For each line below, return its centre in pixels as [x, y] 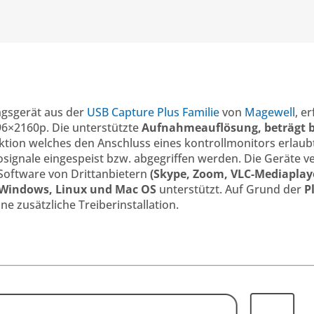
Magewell [270, 112]
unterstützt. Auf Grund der [230, 190]
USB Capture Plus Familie [153, 112]
